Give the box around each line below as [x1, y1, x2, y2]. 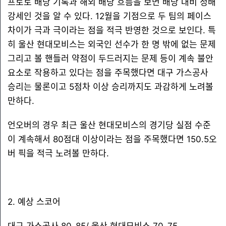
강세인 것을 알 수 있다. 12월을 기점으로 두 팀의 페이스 [8, 11, 211, 21]
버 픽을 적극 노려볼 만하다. [8, 148, 109, 158]
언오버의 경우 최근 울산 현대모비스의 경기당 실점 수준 [8, 120, 211, 130]
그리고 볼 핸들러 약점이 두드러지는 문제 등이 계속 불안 [8, 53, 213, 64]
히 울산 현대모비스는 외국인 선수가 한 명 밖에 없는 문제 [8, 39, 216, 49]
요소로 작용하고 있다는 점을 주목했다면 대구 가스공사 [8, 68, 208, 78]
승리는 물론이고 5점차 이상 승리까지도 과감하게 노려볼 [8, 82, 213, 92]
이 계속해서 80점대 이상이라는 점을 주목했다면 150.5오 [8, 134, 217, 144]
